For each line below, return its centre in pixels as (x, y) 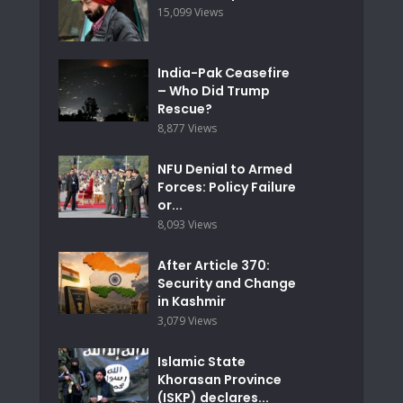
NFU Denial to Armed (225, 170)
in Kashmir (192, 302)
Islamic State (201, 362)
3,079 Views (187, 321)
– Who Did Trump (214, 91)
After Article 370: (214, 266)
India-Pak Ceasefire (224, 73)
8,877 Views (187, 129)
